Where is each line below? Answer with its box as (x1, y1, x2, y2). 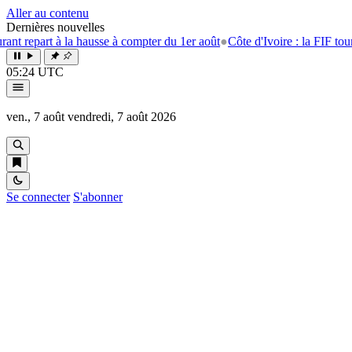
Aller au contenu (6, 6, 89, 20)
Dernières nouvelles (6, 20, 104, 34)
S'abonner (73, 190, 123, 203)
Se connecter (6, 190, 70, 203)
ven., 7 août (6, 110, 64, 123)
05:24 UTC (6, 65, 64, 79)
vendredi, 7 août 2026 (68, 110, 176, 123)
